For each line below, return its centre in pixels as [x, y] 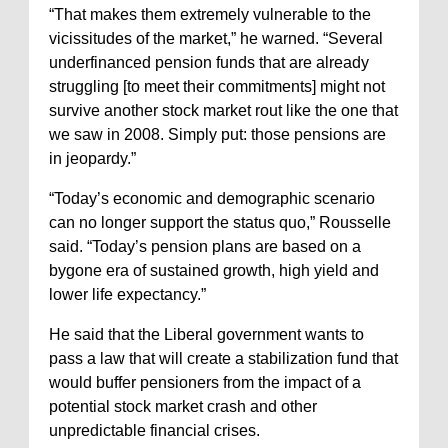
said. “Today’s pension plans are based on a [205, 247]
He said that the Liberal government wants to [206, 335]
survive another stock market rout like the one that [223, 111]
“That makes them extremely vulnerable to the [210, 15]
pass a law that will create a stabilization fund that [223, 359]
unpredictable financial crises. [154, 431]
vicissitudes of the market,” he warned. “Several [216, 39]
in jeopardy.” [92, 159]
